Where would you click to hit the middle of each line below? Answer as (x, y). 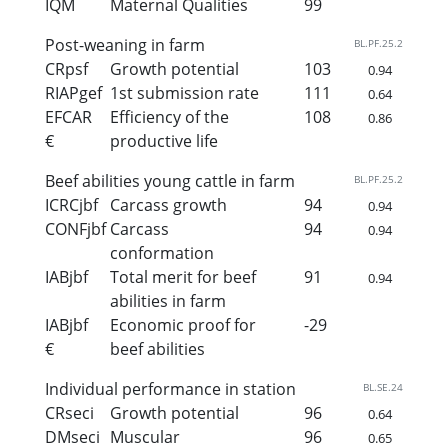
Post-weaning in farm (125, 44)
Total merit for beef (182, 276)
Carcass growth (168, 204)
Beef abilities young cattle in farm (170, 180)
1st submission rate (184, 92)
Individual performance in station (170, 388)
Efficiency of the (169, 116)
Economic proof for (182, 324)
